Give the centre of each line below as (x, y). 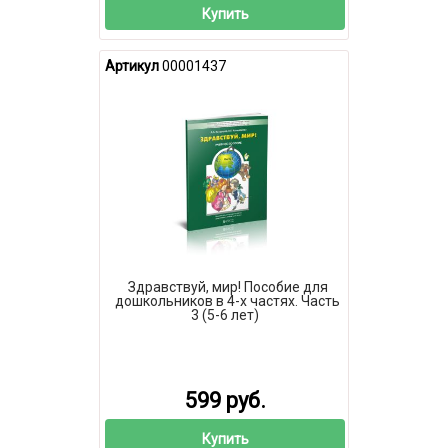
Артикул (132, 66)
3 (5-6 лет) (225, 314)
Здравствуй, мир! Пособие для (227, 286)
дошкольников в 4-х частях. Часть (227, 300)
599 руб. (225, 401)
